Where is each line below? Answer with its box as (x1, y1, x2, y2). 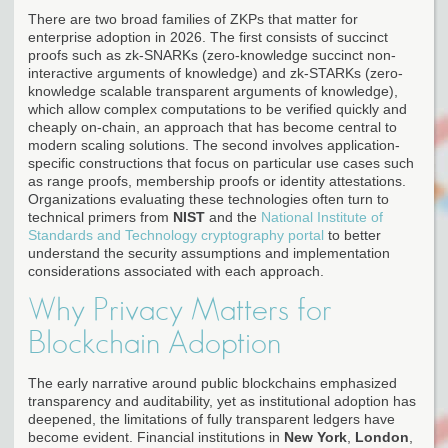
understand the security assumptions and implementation (28, 244, 390, 261)
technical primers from (28, 208, 173, 225)
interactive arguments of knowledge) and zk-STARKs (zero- (28, 64, 403, 81)
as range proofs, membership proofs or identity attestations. (28, 172, 406, 189)
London (355, 428, 409, 445)
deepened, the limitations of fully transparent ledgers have (28, 410, 395, 427)
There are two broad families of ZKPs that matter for (28, 10, 358, 27)
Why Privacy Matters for (28, 293, 332, 326)
